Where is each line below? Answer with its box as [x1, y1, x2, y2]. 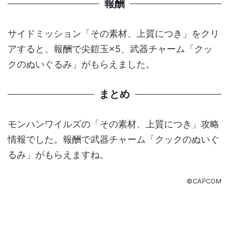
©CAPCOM [187, 177, 221, 185]
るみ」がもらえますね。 [8, 149, 109, 160]
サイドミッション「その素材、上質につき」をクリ [8, 28, 219, 39]
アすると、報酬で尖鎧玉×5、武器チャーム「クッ [8, 43, 213, 54]
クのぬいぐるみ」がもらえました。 [8, 58, 155, 70]
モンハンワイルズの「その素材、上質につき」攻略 [8, 118, 219, 129]
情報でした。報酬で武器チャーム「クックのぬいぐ [8, 133, 219, 145]
